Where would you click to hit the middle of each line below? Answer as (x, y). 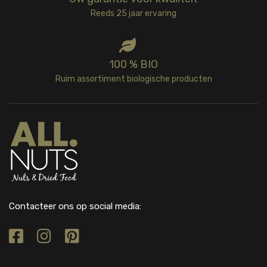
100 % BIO (133, 64)
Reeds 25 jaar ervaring (133, 13)
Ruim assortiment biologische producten (133, 79)
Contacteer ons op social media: (75, 206)
